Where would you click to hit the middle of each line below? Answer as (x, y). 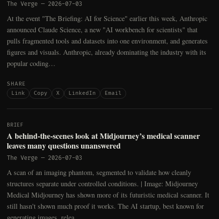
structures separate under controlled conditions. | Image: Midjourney (102, 184)
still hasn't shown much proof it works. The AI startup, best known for (105, 206)
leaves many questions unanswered (64, 146)
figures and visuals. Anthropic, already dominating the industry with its (107, 52)
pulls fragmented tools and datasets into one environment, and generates (107, 41)
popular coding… (31, 64)
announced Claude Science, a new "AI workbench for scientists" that (102, 30)
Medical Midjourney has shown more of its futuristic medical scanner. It (108, 195)
